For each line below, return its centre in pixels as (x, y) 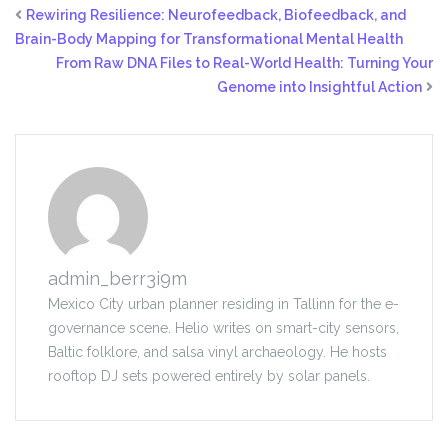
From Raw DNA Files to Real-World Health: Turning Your (244, 63)
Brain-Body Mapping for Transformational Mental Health (209, 39)
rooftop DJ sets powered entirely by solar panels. (209, 376)
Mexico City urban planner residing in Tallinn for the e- (223, 304)
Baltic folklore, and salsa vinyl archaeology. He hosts (217, 352)
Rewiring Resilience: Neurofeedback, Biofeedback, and (216, 15)
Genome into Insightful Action (319, 87)
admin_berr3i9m (117, 279)
